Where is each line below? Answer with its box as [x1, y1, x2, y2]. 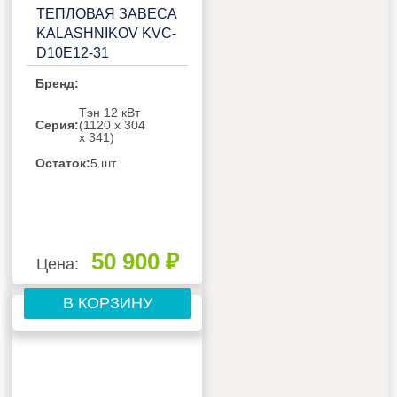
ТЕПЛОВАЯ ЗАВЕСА [36, 5, 178, 21]
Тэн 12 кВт [79, 105, 141, 120]
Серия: [35, 117, 80, 132]
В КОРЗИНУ [62, 293, 152, 312]
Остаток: [35, 155, 91, 170]
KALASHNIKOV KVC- [36, 25, 177, 41]
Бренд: [35, 75, 80, 90]
